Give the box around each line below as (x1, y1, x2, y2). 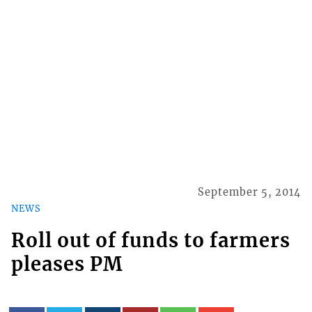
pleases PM (10, 251, 123, 276)
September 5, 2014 (198, 186, 302, 199)
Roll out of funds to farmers (10, 228, 290, 252)
